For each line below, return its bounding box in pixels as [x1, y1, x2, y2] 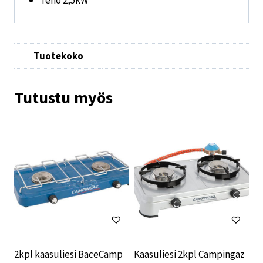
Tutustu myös [14, 86, 113, 108]
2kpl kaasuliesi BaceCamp [14, 247, 123, 261]
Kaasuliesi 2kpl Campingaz [134, 247, 245, 261]
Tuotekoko [33, 49, 83, 63]
